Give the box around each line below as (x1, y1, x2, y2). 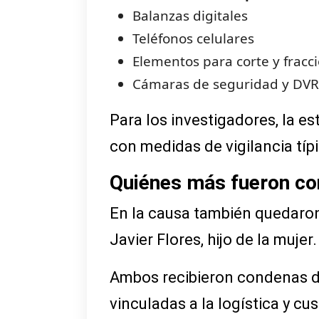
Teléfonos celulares (132, 29, 254, 48)
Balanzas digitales (132, 6, 248, 26)
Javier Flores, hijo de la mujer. (110, 231, 317, 249)
